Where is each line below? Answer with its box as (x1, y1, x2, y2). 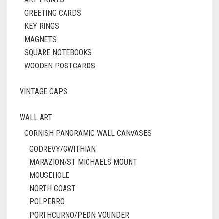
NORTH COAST (29, 184, 76, 194)
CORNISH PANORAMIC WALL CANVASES (24, 129, 152, 138)
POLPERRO (29, 197, 65, 207)
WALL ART (20, 113, 52, 123)
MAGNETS (24, 35, 57, 44)
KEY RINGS (24, 22, 59, 31)
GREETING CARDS (24, 8, 81, 18)
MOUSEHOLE (29, 171, 69, 180)
